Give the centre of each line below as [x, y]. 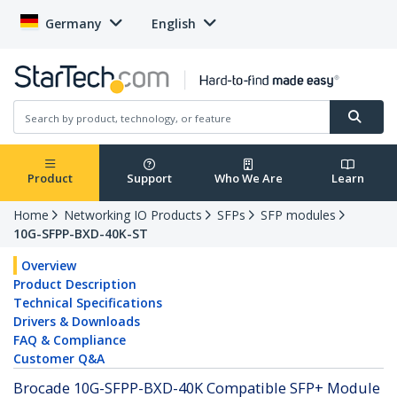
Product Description [75, 284]
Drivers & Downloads [77, 322]
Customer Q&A [59, 359]
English [174, 23]
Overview [49, 266]
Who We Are [248, 179]
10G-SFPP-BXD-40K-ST [81, 234]
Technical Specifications [88, 303]
